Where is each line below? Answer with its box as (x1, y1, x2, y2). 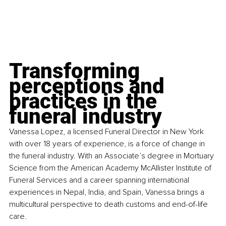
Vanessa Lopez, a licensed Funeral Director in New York (9, 126, 206, 137)
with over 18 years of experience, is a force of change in (9, 138, 207, 149)
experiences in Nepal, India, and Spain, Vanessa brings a (9, 187, 206, 197)
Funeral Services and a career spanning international (9, 175, 191, 185)
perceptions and (9, 73, 169, 98)
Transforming (9, 58, 145, 83)
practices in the (9, 88, 162, 114)
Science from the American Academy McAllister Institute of (9, 162, 213, 173)
